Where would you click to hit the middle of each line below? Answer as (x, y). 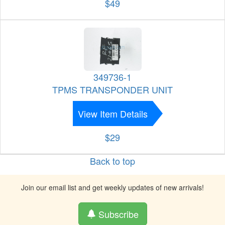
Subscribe (117, 214)
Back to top (113, 161)
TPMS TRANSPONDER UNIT (113, 90)
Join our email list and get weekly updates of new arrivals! (113, 188)
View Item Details (113, 114)
